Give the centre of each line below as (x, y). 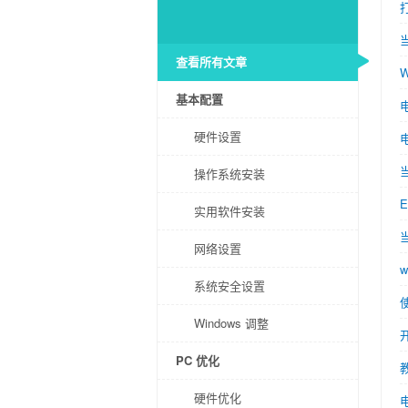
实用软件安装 (229, 211)
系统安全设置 (229, 286)
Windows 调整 (231, 323)
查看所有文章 (211, 61)
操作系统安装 (229, 173)
